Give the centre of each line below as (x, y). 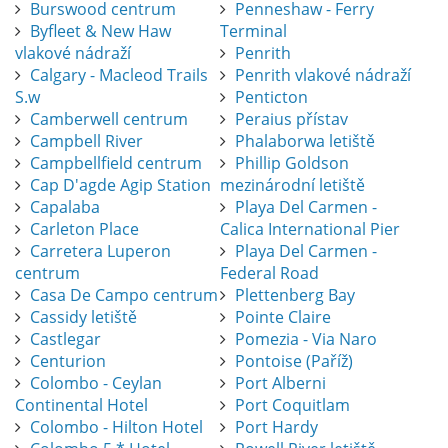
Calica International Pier (309, 229)
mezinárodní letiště (292, 185)
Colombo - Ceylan (96, 383)
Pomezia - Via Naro (305, 339)
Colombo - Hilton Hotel (116, 427)
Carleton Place (84, 229)
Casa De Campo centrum (124, 295)
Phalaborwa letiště (304, 141)
